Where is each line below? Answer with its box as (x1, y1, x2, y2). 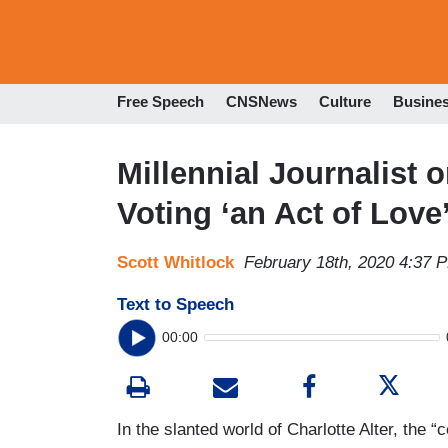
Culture (319, 93, 371, 111)
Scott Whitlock (117, 252, 234, 272)
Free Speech (117, 93, 204, 111)
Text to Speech (117, 294, 234, 314)
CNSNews (226, 93, 297, 111)
